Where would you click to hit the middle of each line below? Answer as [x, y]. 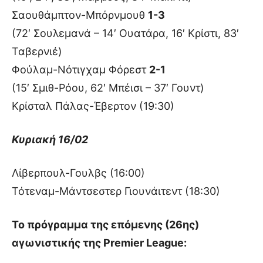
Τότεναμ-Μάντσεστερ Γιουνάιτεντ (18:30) [116, 191]
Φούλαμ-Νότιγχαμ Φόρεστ [80, 69]
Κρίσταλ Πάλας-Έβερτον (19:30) [93, 106]
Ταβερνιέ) [37, 51]
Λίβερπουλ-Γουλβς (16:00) [78, 173]
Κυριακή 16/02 [50, 139]
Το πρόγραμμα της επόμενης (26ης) [105, 224]
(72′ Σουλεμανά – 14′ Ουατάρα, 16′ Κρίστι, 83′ [125, 33]
